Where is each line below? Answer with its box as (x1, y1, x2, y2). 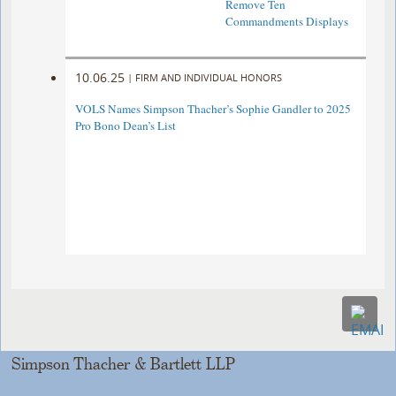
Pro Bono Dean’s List (75, 118, 177, 134)
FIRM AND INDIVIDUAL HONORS (135, 70, 283, 84)
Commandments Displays (225, 13, 348, 30)
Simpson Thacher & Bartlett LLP (11, 355, 236, 374)
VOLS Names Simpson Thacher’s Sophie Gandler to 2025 (75, 101, 352, 118)
